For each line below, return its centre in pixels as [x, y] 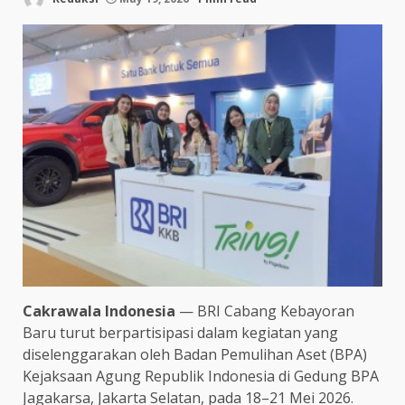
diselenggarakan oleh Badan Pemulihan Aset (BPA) [195, 355]
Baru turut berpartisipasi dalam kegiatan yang [180, 333]
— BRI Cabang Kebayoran [265, 311]
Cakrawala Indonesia [99, 311]
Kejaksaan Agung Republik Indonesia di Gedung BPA [201, 377]
